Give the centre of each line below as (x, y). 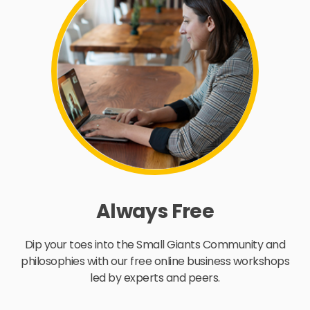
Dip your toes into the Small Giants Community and (155, 244)
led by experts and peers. (155, 277)
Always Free (155, 211)
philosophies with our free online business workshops (155, 261)
